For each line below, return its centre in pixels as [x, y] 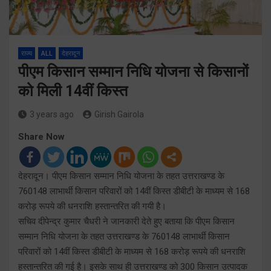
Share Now [41, 136]
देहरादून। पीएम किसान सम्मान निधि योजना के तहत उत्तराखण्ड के [121, 176]
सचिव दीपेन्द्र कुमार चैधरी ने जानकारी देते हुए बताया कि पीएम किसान [126, 221]
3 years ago [52, 114]
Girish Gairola [119, 114]
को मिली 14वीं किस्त [73, 91]
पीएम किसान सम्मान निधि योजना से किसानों [133, 71]
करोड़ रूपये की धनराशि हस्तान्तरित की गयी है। [92, 206]
